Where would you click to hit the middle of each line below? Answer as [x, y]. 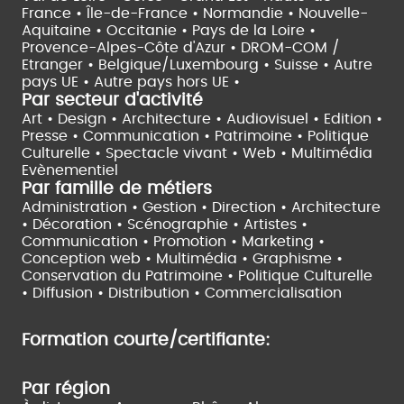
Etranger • [60, 64]
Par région [66, 389]
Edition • [353, 119]
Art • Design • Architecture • [124, 119]
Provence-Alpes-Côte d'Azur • [131, 47]
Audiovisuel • [275, 119]
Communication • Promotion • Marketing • [173, 241]
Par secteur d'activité [112, 100]
